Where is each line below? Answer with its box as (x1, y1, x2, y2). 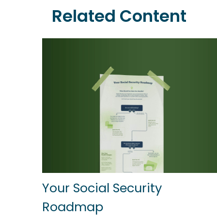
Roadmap (42, 198, 103, 216)
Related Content (52, 4, 186, 28)
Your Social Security (42, 179, 162, 197)
